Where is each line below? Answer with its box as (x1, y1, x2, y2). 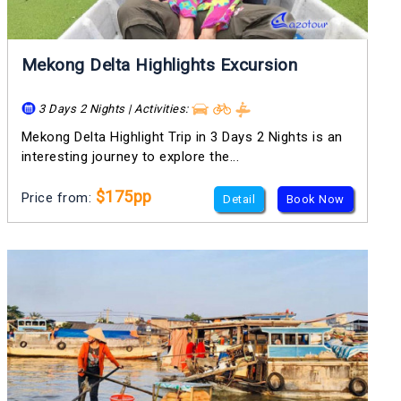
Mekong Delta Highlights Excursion (21, 54, 298, 75)
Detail (223, 192, 256, 207)
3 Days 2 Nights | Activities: (35, 101, 192, 115)
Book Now (286, 192, 345, 207)
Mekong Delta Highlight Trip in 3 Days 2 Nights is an (21, 129, 343, 146)
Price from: (21, 190, 96, 207)
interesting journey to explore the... (21, 149, 240, 166)
